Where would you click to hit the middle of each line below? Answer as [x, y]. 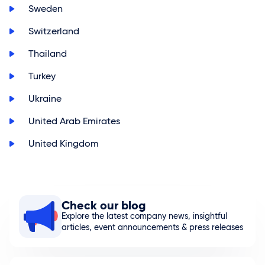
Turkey [42, 76]
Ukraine [45, 98]
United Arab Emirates [74, 121]
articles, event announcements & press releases [152, 227]
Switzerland [54, 31]
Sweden [46, 9]
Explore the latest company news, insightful [144, 216]
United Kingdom [64, 143]
